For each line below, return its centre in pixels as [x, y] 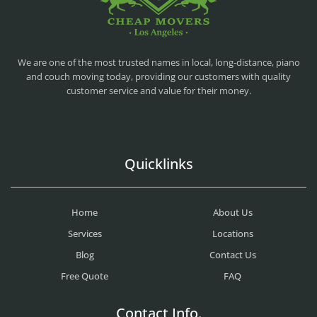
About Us [232, 212]
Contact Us [232, 254]
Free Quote [85, 276]
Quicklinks [158, 163]
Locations [232, 233]
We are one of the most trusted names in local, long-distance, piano [158, 62]
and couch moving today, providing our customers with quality [158, 76]
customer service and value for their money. [158, 90]
